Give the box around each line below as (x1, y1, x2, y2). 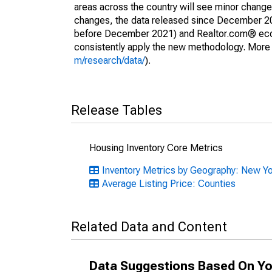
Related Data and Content (71, 219, 227, 234)
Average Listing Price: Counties (102, 178, 236, 189)
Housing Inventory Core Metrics (89, 142, 223, 154)
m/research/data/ (74, 55, 145, 66)
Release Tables (71, 103, 162, 118)
